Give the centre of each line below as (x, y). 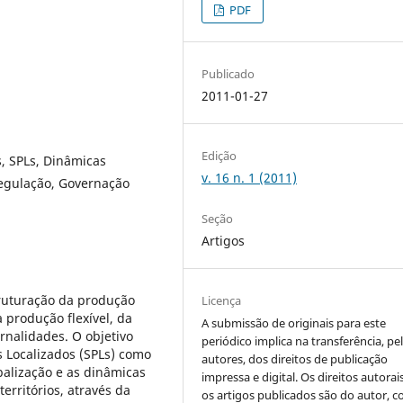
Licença (222, 301)
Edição (219, 156)
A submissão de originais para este (294, 323)
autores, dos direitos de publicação (295, 359)
